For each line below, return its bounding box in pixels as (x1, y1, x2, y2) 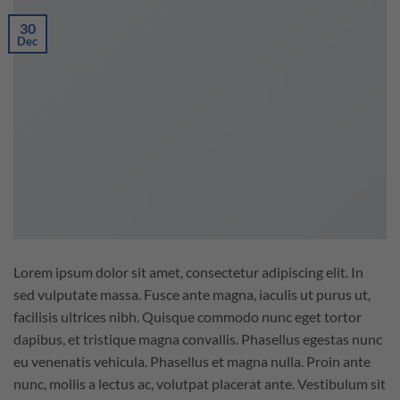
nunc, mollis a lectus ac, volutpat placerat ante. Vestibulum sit (13, 375, 386, 393)
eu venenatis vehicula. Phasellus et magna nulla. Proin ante (13, 353, 371, 371)
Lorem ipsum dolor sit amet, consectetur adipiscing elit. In (13, 263, 363, 281)
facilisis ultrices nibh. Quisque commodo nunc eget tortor (13, 308, 362, 326)
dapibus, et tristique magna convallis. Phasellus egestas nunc (13, 330, 382, 348)
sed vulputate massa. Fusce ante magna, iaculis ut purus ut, (13, 286, 371, 304)
